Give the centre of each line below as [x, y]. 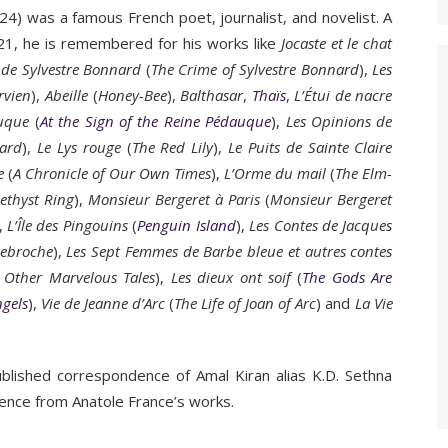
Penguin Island [186, 225]
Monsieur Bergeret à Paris [174, 199]
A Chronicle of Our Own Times [112, 173]
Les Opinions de [339, 121]
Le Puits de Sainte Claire [310, 147]
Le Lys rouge [78, 147]
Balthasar [212, 95]
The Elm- [364, 173]
